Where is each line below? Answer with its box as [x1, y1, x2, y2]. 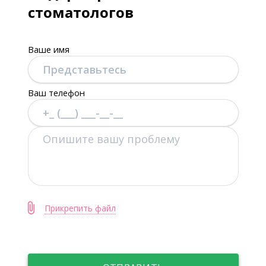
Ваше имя [27, 43, 69, 55]
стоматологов [27, 2, 134, 22]
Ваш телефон [27, 87, 85, 99]
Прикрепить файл [44, 202, 116, 214]
